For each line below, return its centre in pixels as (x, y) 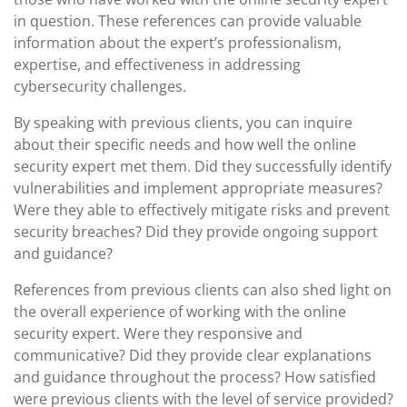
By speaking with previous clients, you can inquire (183, 123)
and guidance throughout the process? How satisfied (195, 377)
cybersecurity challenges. (100, 86)
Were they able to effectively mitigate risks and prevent (202, 210)
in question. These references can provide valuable (188, 21)
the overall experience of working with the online (180, 312)
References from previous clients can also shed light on (203, 290)
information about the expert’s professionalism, (178, 43)
